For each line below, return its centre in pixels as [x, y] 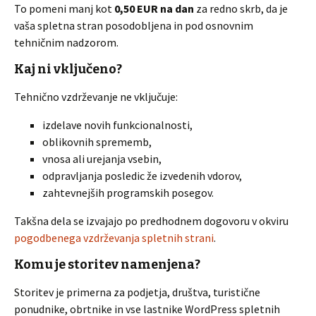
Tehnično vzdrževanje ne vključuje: [96, 97]
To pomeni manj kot [64, 8]
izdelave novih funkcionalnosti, [117, 125]
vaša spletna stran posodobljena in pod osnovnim [134, 25]
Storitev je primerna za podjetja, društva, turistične [137, 292]
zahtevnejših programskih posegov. [128, 193]
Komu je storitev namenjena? [107, 265]
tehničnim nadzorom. [66, 42]
